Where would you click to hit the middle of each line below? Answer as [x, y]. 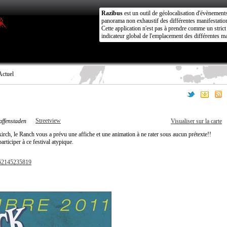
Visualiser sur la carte [196, 121]
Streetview [48, 121]
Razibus [112, 13]
